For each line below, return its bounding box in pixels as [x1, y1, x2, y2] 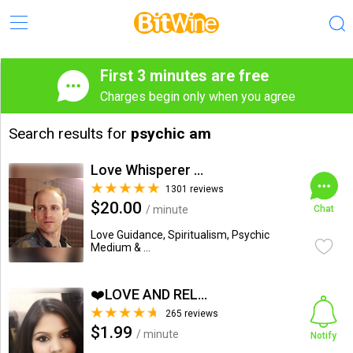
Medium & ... [90, 241, 150, 254]
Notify [310, 330, 337, 341]
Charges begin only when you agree [100, 89, 295, 104]
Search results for [8, 124, 131, 143]
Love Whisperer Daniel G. [193, 162, 203, 178]
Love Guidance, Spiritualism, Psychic [90, 229, 269, 241]
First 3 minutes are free [100, 67, 269, 85]
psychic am [130, 124, 211, 143]
